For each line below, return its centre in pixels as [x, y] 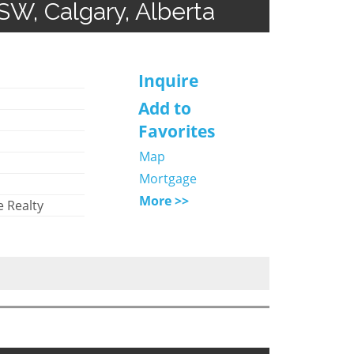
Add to [164, 108]
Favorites [176, 131]
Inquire [168, 80]
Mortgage [168, 178]
